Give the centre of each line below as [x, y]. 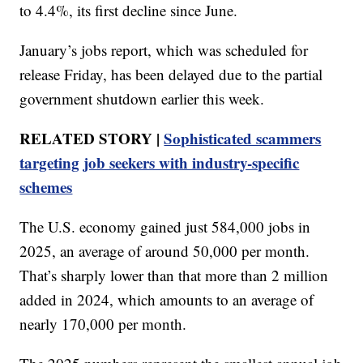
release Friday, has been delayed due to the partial [171, 74]
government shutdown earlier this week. [142, 98]
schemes [46, 186]
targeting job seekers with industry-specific [160, 162]
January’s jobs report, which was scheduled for [164, 49]
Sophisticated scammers [243, 138]
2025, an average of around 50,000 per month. [165, 250]
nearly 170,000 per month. [103, 323]
